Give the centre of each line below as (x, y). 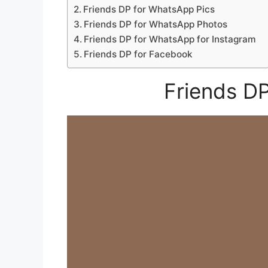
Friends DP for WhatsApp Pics (149, 9)
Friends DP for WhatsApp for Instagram (170, 39)
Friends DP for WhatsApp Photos (156, 24)
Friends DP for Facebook (138, 54)
